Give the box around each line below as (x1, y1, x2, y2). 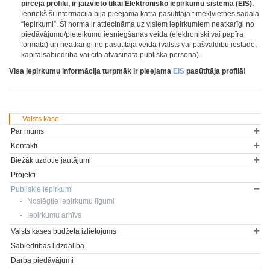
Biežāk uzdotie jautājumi (11, 156, 91, 165)
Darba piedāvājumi (11, 256, 74, 265)
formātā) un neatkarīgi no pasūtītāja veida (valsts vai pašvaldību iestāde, (21, 40, 257, 49)
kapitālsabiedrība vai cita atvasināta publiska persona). (21, 51, 201, 59)
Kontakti (11, 142, 37, 150)
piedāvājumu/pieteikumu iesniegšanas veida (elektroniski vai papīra (21, 30, 243, 39)
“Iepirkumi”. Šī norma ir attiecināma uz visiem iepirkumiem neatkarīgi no (21, 20, 254, 28)
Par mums (11, 127, 44, 136)
